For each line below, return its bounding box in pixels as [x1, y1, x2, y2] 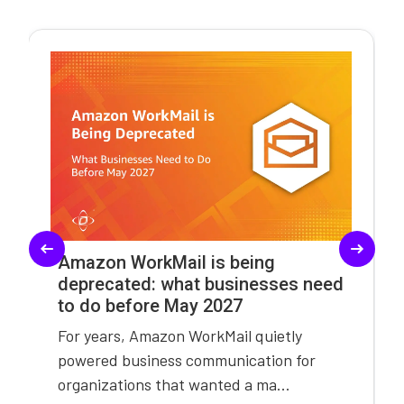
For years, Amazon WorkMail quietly [57, 326, 302, 346]
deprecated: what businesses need [57, 273, 344, 296]
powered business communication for [57, 350, 316, 371]
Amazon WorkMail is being [57, 252, 275, 274]
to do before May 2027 [57, 295, 243, 317]
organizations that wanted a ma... [57, 374, 290, 395]
